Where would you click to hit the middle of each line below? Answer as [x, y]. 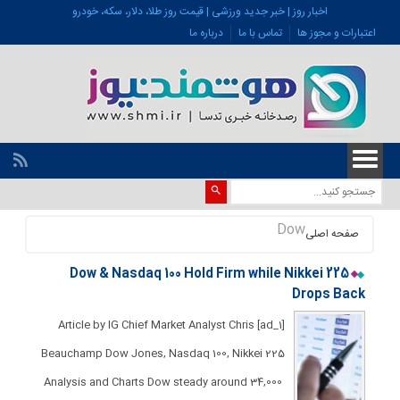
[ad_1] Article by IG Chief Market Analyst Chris [156, 325]
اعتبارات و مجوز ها [336, 33]
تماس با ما [260, 33]
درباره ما [206, 33]
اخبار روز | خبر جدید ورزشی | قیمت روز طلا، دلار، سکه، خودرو [200, 12]
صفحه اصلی [332, 234]
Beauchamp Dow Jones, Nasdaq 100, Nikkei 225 [162, 354]
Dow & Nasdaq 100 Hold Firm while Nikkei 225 [209, 274]
